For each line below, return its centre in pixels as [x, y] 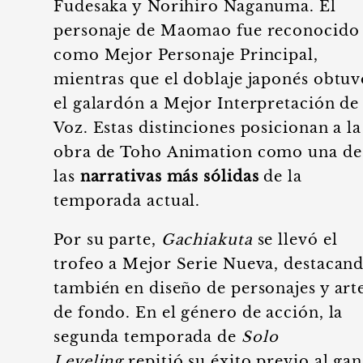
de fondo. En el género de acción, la [199, 313]
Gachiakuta [207, 240]
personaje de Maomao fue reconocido [207, 31]
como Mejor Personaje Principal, [186, 55]
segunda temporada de [147, 337]
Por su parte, [107, 240]
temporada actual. [130, 201]
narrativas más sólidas [169, 177]
